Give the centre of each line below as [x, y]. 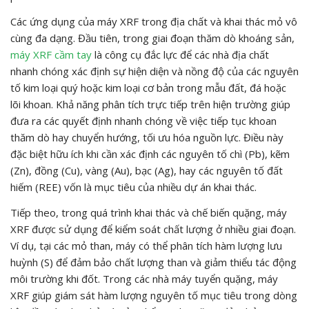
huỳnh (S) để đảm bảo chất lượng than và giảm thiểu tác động [153, 262]
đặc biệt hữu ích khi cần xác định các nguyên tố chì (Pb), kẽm [150, 153]
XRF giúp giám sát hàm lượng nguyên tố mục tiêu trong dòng [154, 295]
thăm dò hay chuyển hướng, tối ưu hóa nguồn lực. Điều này [147, 137]
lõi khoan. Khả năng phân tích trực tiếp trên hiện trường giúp [150, 104]
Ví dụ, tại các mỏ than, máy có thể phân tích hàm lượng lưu [146, 245]
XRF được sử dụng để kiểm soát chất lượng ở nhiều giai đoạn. [153, 229]
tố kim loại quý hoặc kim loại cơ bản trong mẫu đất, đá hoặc [148, 87]
